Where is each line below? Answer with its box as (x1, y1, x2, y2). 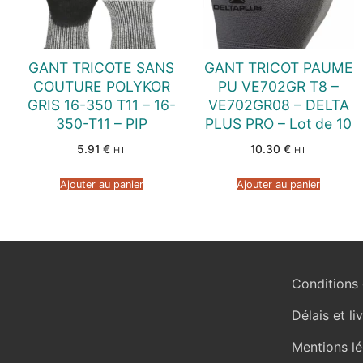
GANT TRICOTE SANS (28, 58, 175, 76)
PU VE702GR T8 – (218, 77, 340, 95)
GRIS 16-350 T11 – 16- (27, 96, 176, 113)
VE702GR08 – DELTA (207, 96, 349, 113)
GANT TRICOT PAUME (203, 58, 353, 76)
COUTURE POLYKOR (32, 77, 170, 95)
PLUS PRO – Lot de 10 (205, 114, 352, 132)
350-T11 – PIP (55, 114, 147, 132)
